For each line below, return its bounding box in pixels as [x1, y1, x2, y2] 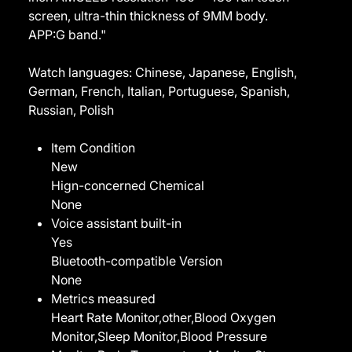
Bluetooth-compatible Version [51, 252, 223, 269]
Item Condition [51, 139, 136, 156]
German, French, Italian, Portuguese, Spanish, [28, 82, 291, 99]
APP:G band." [28, 26, 107, 42]
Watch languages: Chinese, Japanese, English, [28, 64, 298, 80]
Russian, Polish [28, 101, 115, 118]
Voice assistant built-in [51, 214, 182, 231]
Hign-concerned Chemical [51, 177, 205, 193]
